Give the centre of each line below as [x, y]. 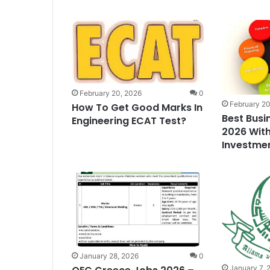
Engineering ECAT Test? [129, 121]
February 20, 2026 [110, 93]
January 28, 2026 [109, 256]
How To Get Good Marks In [137, 107]
